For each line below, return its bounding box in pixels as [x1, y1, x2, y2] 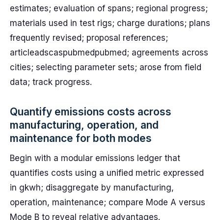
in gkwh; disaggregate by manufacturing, [10, 183, 174, 192]
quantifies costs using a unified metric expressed [10, 168, 204, 178]
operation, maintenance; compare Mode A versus [10, 197, 205, 207]
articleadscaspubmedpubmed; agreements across [10, 48, 208, 57]
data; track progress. [10, 77, 92, 87]
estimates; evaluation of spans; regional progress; [10, 3, 208, 13]
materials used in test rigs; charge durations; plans [10, 18, 210, 28]
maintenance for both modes [10, 132, 152, 144]
